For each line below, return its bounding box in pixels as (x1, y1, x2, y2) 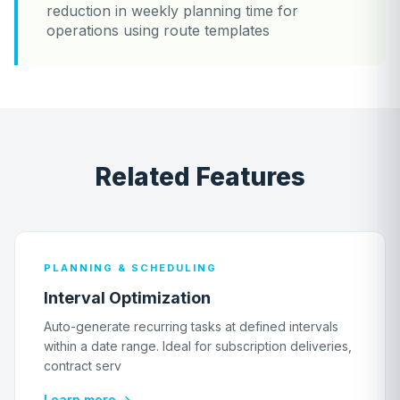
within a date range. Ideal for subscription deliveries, (44, 337, 352, 354)
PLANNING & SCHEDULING (44, 261, 217, 274)
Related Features (95, 161, 305, 192)
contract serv (44, 357, 121, 373)
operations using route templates (46, 21, 270, 39)
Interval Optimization (44, 287, 211, 307)
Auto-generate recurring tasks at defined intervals (44, 318, 338, 334)
